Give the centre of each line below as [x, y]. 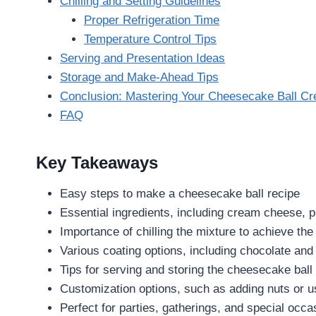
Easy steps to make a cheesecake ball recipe [180, 193]
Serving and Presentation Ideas [142, 58]
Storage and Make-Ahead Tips [139, 77]
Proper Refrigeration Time [152, 20]
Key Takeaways [97, 162]
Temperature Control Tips [150, 39]
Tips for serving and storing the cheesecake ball [186, 269]
